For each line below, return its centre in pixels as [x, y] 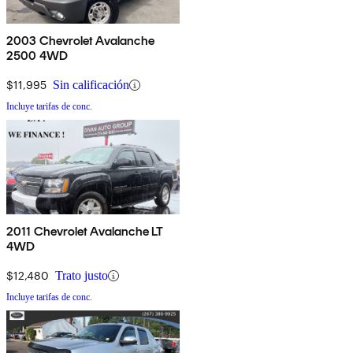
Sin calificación [91, 85]
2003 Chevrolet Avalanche [80, 41]
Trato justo [82, 276]
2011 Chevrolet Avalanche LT [85, 232]
